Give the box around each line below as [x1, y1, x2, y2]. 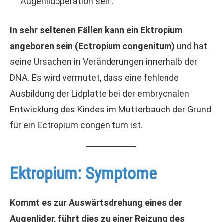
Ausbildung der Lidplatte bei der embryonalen [10, 88, 189, 99]
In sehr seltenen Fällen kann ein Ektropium [10, 25, 182, 35]
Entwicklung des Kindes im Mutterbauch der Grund [10, 104, 211, 114]
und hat [177, 41, 207, 51]
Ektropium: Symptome [10, 164, 157, 183]
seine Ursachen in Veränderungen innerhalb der [10, 56, 197, 67]
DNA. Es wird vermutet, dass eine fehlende [10, 72, 179, 83]
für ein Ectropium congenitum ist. [10, 120, 143, 130]
